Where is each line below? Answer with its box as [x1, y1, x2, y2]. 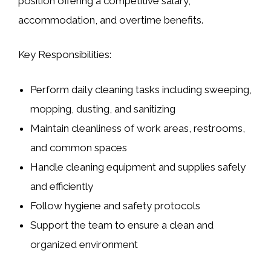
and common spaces [30, 141, 128, 154]
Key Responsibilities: [18, 48, 111, 61]
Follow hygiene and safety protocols [30, 199, 201, 212]
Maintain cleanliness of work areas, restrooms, [30, 122, 246, 134]
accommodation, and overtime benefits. [18, 13, 203, 26]
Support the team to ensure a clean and [30, 218, 214, 231]
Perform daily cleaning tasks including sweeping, [30, 83, 252, 96]
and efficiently [30, 180, 94, 192]
